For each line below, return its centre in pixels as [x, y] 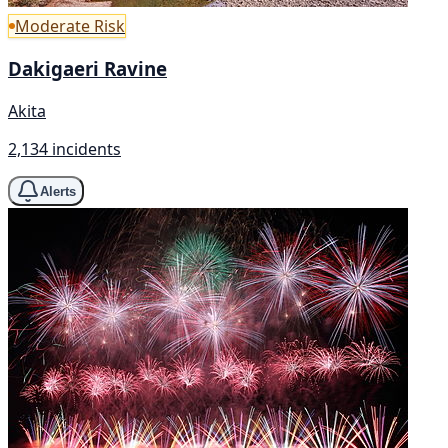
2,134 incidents [64, 149]
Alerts [58, 191]
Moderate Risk [70, 25]
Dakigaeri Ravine [87, 69]
